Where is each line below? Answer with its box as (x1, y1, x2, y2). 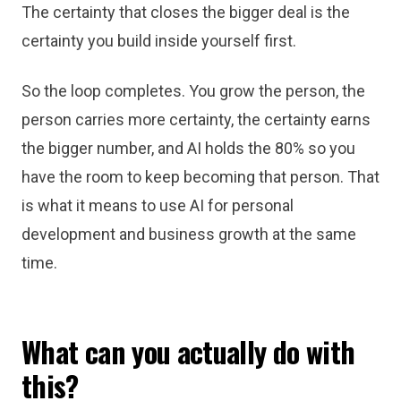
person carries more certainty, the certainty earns (21, 110, 371, 129)
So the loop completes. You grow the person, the (21, 81, 365, 100)
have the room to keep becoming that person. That (21, 167, 380, 186)
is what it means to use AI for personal (21, 196, 294, 215)
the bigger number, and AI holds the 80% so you (21, 139, 355, 158)
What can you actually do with (21, 330, 355, 372)
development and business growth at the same (21, 225, 356, 243)
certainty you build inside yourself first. (21, 31, 296, 50)
